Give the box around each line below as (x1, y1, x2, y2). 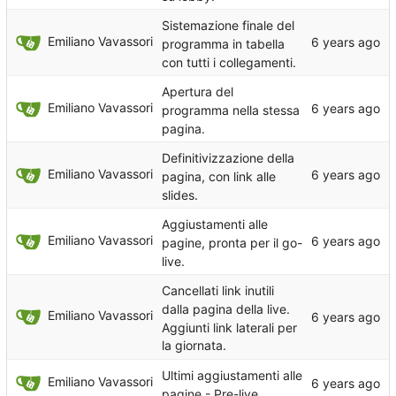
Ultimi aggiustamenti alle (162, 367, 302, 383)
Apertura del (162, 83, 233, 99)
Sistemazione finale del (162, 17, 294, 33)
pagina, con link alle (162, 168, 276, 184)
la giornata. (162, 337, 226, 353)
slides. (162, 187, 198, 202)
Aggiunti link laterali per (162, 319, 297, 335)
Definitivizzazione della (162, 149, 294, 165)
